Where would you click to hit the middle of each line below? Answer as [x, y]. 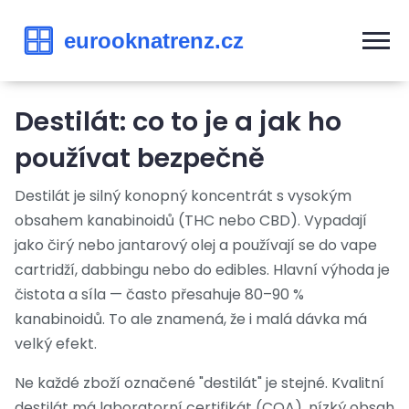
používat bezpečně [140, 158]
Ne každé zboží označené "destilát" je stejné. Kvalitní [199, 383]
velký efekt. [56, 344]
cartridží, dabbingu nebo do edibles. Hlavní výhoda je [202, 270]
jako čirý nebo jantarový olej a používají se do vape [196, 246]
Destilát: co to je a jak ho [178, 122]
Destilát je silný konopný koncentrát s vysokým [183, 196]
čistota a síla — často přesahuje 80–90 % [159, 295]
